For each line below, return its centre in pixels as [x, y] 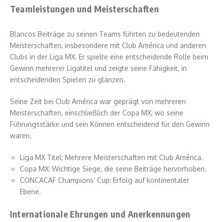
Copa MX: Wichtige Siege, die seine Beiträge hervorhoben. [113, 169]
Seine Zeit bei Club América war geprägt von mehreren [98, 102]
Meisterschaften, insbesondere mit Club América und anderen [108, 46]
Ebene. [30, 192]
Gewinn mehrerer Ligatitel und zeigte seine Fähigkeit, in [98, 68]
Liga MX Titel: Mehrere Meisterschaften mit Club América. [111, 158]
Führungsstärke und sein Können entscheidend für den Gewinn [110, 124]
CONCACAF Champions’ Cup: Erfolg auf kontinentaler [105, 180]
